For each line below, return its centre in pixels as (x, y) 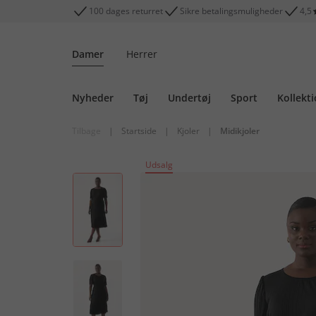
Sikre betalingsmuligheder (231, 11)
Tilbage (86, 131)
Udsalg (159, 165)
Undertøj (189, 98)
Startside (139, 131)
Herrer (142, 54)
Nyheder (93, 98)
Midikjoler (240, 131)
